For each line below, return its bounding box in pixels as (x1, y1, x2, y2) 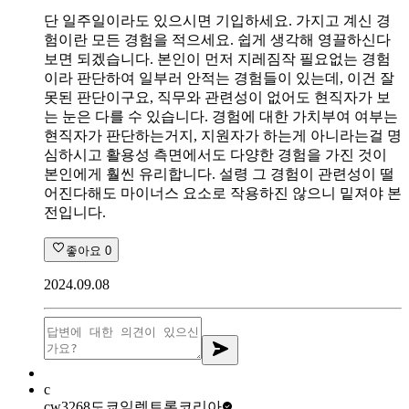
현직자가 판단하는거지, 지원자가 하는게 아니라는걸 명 (44, 127, 402, 143)
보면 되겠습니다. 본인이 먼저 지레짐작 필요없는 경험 (44, 50, 391, 67)
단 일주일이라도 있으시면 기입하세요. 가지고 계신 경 (44, 12, 391, 28)
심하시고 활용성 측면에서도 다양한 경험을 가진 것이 (44, 146, 387, 163)
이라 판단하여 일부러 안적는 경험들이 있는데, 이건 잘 (44, 69, 394, 86)
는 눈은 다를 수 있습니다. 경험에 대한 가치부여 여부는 (44, 108, 398, 124)
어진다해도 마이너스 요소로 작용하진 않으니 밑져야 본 (44, 184, 402, 201)
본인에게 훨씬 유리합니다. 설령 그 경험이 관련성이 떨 (44, 165, 394, 182)
